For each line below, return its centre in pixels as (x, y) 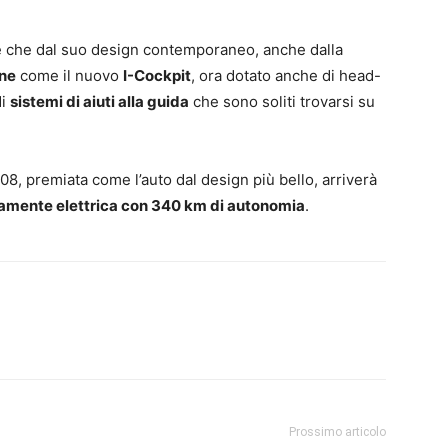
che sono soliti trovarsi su (282, 101)
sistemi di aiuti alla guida (99, 101)
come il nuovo (69, 75)
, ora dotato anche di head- (286, 75)
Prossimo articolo (337, 431)
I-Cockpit (157, 75)
